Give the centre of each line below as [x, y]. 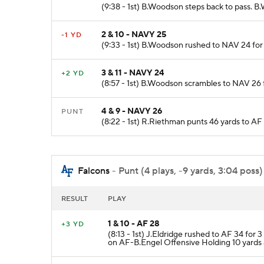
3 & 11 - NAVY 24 [133, 73]
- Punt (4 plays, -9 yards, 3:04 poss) [186, 171]
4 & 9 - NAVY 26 [132, 112]
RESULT [75, 199]
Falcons [94, 171]
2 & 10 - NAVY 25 [134, 35]
